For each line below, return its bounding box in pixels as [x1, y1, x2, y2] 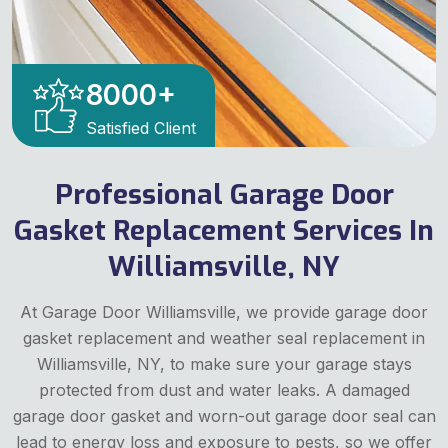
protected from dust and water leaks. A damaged [38, 379, 410, 400]
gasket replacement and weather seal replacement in [23, 327, 425, 348]
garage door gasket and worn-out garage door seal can [12, 405, 436, 426]
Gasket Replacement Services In [14, 211, 434, 249]
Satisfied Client [86, 118, 196, 139]
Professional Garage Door [54, 175, 394, 213]
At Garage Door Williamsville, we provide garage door [20, 301, 428, 322]
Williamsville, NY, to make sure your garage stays [36, 353, 412, 374]
